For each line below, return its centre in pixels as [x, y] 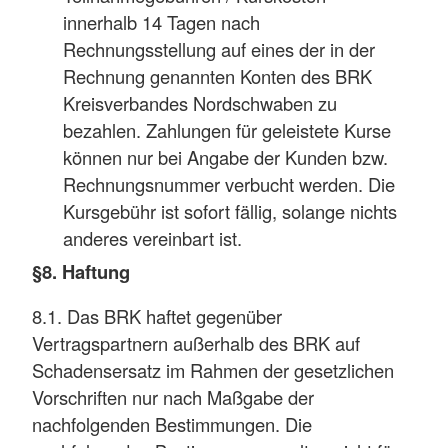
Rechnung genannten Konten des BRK [218, 76]
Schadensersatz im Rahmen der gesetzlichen [213, 370]
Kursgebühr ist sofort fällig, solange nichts [230, 211]
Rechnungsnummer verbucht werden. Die [229, 184]
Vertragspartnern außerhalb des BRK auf [196, 343]
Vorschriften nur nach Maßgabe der [173, 397]
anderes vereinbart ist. [153, 238]
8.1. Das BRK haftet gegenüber [157, 316]
